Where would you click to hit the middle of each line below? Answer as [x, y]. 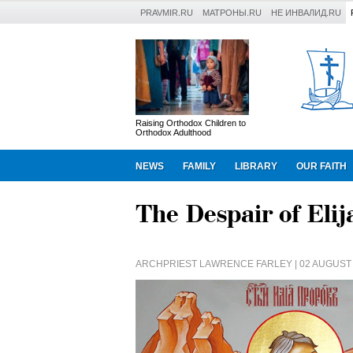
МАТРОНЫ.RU [232, 13]
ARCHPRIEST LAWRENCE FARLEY [214, 264]
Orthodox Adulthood [173, 132]
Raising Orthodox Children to [191, 123]
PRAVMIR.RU [167, 13]
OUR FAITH [321, 166]
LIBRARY [256, 166]
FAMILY [199, 166]
